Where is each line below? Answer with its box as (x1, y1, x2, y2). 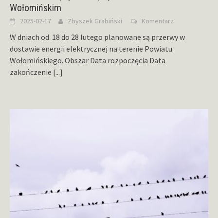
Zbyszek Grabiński (68, 17, 122, 26)
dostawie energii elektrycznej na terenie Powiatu (10, 44, 172, 54)
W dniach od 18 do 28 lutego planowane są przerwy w (10, 32, 185, 42)
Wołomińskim (10, 2, 61, 14)
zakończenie (10, 67, 53, 77)
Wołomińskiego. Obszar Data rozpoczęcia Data (10, 55, 165, 66)
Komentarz (142, 17, 174, 26)
